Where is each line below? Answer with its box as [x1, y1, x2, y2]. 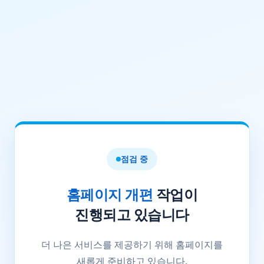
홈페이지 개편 [66, 184, 153, 204]
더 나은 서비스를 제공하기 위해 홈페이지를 [41, 237, 223, 251]
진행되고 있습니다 [75, 204, 189, 224]
